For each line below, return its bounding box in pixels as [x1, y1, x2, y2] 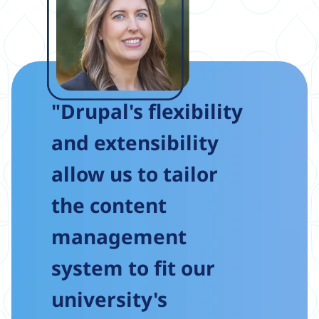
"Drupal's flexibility [51, 98, 243, 125]
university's [51, 286, 167, 313]
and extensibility [51, 129, 219, 156]
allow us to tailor [51, 160, 218, 187]
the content [51, 192, 167, 219]
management [51, 223, 187, 250]
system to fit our [51, 254, 215, 281]
